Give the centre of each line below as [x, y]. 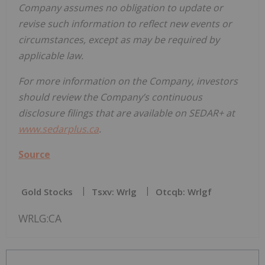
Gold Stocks [47, 191]
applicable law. [51, 55]
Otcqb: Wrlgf [184, 191]
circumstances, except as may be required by [119, 39]
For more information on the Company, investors [128, 81]
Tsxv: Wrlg [114, 191]
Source [34, 154]
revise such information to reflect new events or [125, 23]
